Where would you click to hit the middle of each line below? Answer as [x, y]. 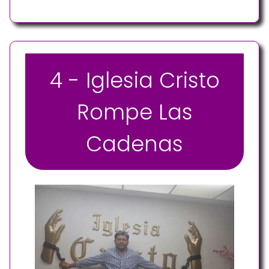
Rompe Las [134, 112]
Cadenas [134, 144]
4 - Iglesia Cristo [134, 80]
